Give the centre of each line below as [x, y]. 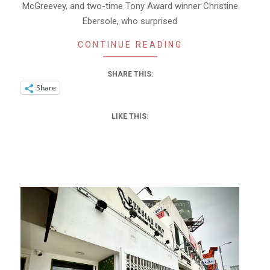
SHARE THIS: [130, 74]
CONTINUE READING [130, 45]
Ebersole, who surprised [130, 21]
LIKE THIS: [130, 117]
